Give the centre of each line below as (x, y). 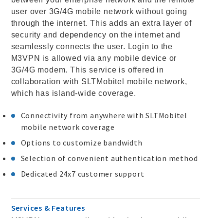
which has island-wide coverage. (73, 93)
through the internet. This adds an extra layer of (101, 23)
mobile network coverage (68, 127)
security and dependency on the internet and (96, 35)
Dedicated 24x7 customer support (82, 174)
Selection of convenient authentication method (109, 158)
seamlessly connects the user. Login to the (92, 46)
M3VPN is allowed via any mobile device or (94, 58)
